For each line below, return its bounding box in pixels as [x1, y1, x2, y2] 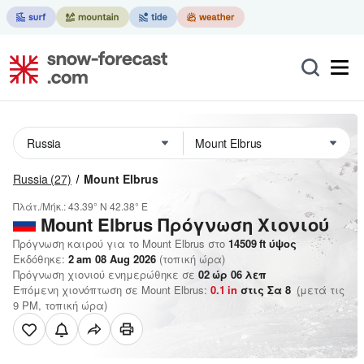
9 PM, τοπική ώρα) [13, 297, 107, 313]
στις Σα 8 [237, 282, 294, 297]
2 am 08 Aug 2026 [68, 251, 156, 266]
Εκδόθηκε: [13, 251, 68, 266]
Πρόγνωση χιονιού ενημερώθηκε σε [13, 266, 198, 282]
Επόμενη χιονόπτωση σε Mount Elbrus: [13, 282, 210, 297]
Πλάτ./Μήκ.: [13, 199, 68, 213]
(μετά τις [294, 282, 344, 297]
